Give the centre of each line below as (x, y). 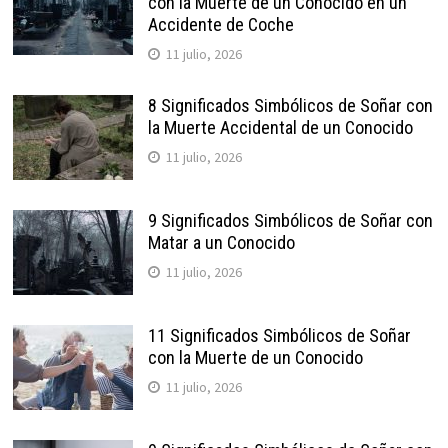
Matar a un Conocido (221, 242)
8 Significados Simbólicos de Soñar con (290, 105)
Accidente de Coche (220, 24)
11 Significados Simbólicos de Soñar (279, 335)
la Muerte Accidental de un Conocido (280, 127)
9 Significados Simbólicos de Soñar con (290, 220)
